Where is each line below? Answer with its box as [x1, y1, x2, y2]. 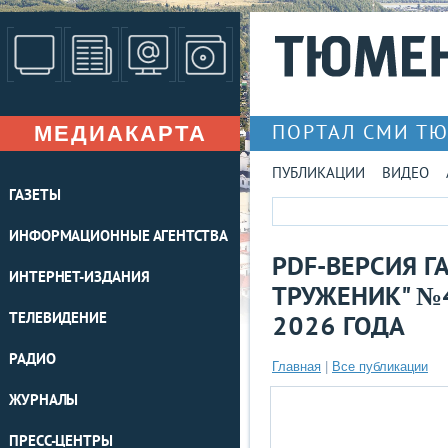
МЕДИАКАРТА [33, 121, 207, 146]
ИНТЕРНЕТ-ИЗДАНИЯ [9, 269, 150, 288]
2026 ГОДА [272, 312, 405, 345]
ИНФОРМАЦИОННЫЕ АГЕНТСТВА [9, 228, 228, 247]
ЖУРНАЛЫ [9, 392, 79, 411]
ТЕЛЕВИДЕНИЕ [9, 310, 107, 329]
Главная [272, 359, 321, 374]
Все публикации [332, 359, 428, 374]
